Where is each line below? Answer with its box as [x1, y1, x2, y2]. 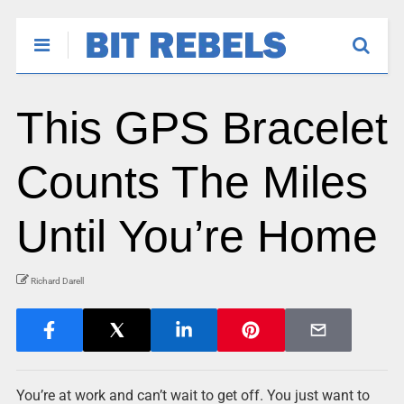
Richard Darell [30, 276, 84, 286]
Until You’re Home [15, 211, 378, 262]
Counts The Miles [15, 157, 368, 207]
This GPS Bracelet [15, 103, 388, 153]
